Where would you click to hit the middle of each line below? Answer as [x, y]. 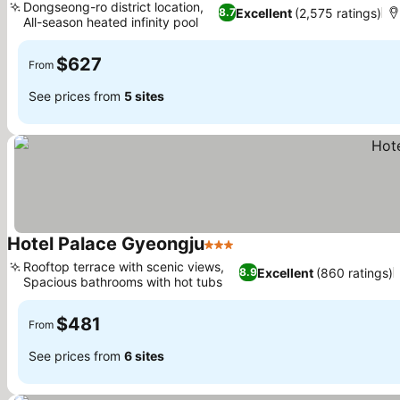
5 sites [144, 96]
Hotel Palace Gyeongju [106, 244]
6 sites [144, 355]
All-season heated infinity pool [111, 22]
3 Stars [228, 254]
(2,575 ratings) [338, 12]
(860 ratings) [354, 272]
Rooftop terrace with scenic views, [124, 267]
